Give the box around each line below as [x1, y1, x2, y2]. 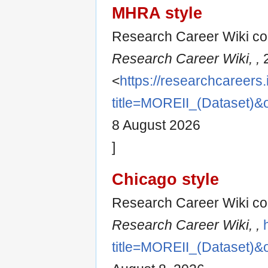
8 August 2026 [112, 117, 200, 133]
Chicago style [112, 170, 219, 189]
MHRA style [112, 3, 202, 22]
